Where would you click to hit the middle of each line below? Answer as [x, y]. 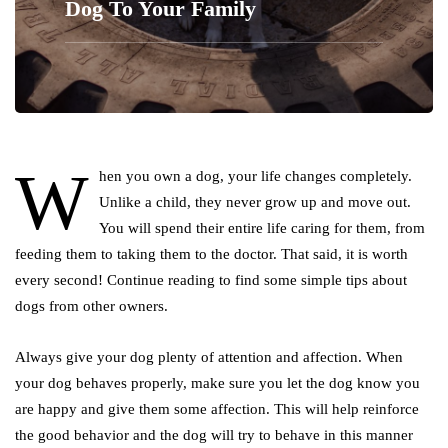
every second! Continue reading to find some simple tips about [211, 280]
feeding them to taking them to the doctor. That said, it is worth [211, 254]
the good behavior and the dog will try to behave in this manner [214, 435]
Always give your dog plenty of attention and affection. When [209, 357]
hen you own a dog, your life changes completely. [255, 176]
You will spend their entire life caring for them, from [262, 228]
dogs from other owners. [91, 306]
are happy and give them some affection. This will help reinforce [217, 409]
